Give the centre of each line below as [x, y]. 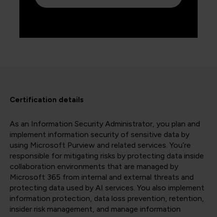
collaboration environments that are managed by [94, 167]
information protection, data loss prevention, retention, [107, 199]
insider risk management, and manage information [95, 209]
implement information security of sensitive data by [100, 135]
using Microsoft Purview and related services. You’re [100, 145]
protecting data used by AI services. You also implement [107, 188]
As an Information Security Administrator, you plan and [105, 124]
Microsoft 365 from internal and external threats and [102, 177]
